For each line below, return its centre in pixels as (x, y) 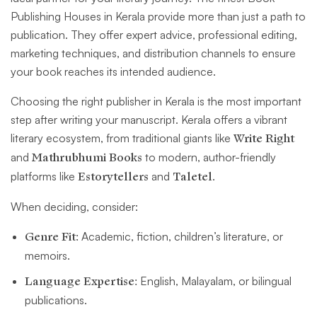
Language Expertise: (81, 282)
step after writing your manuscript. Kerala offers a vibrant (149, 120)
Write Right (264, 139)
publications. (56, 300)
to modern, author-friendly (209, 157)
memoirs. (47, 256)
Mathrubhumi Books (87, 158)
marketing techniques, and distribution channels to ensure (153, 53)
